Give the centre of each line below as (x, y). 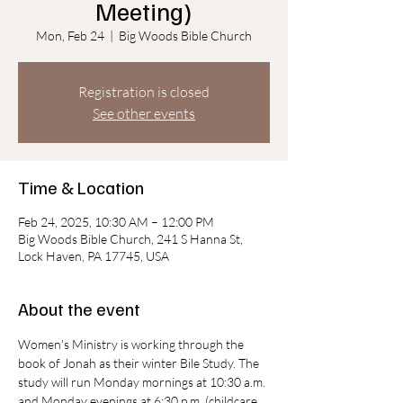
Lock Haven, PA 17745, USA (94, 256)
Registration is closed (144, 92)
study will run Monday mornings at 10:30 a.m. (143, 382)
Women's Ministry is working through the (132, 344)
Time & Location (81, 187)
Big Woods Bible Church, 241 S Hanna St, (130, 239)
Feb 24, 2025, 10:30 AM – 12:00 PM (116, 222)
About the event (79, 309)
